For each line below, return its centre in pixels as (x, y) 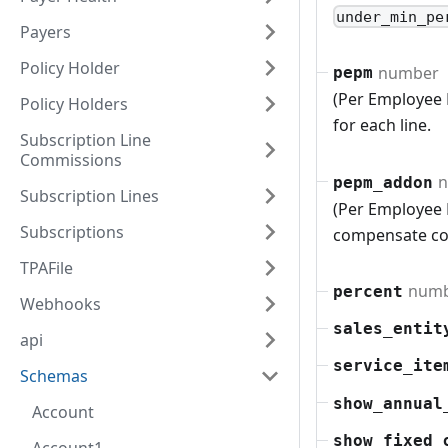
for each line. (382, 125)
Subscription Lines (89, 196)
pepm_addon (383, 182)
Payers (45, 32)
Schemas (54, 376)
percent (368, 291)
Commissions (71, 160)
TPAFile (46, 268)
